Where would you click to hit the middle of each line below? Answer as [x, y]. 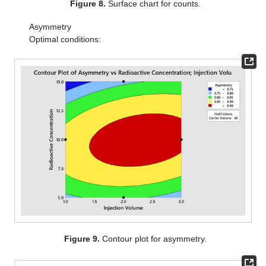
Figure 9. [82, 238]
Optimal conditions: [65, 39]
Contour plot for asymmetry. [153, 238]
